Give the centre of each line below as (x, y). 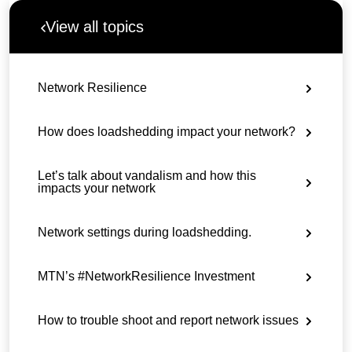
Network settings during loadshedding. (145, 232)
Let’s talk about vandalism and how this (147, 176)
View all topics (95, 27)
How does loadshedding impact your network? (167, 132)
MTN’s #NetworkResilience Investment (146, 276)
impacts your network (97, 188)
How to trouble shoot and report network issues (168, 320)
